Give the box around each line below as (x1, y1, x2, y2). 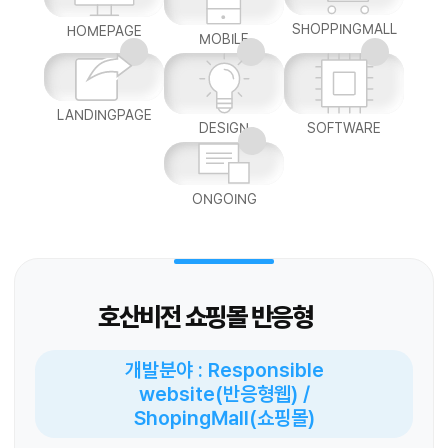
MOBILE (199, 31, 249, 48)
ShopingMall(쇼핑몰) (133, 406, 315, 431)
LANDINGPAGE (56, 107, 152, 124)
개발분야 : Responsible (124, 358, 324, 383)
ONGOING (191, 191, 257, 208)
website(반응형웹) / (138, 382, 310, 407)
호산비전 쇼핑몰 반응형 (98, 301, 313, 333)
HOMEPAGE (66, 23, 142, 40)
